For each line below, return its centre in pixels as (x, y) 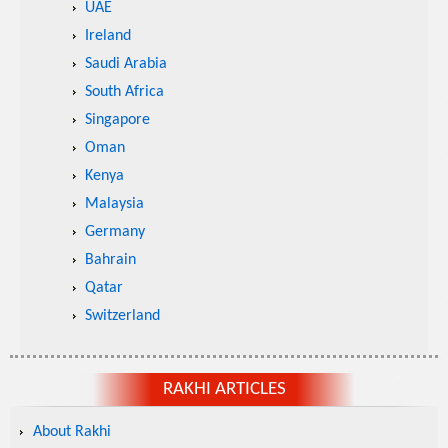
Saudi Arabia (125, 64)
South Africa (124, 92)
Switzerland (122, 316)
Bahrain (110, 260)
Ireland (107, 36)
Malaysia (114, 204)
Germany (114, 232)
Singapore (117, 120)
